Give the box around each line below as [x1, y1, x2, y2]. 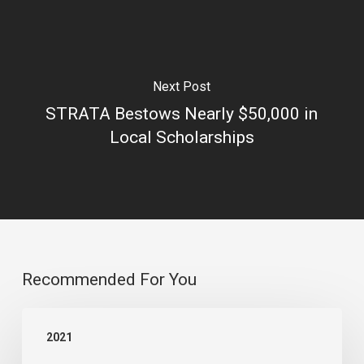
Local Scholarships [109, 128, 254, 148]
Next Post [153, 79, 211, 95]
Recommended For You [21, 269, 197, 289]
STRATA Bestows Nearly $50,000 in [45, 104, 318, 124]
